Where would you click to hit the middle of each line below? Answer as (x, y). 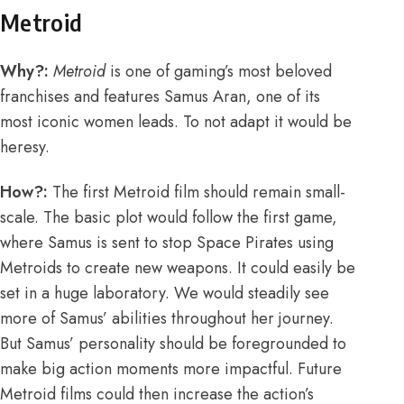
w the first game (277, 218)
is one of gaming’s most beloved (219, 72)
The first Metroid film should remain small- (199, 193)
